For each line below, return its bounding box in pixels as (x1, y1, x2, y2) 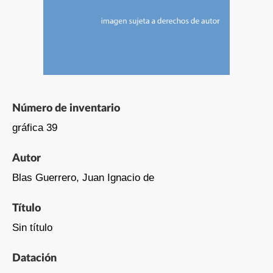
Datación (12, 252, 57, 264)
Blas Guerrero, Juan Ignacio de (12, 171, 154, 183)
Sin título (12, 221, 52, 233)
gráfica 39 (12, 121, 57, 133)
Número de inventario (12, 102, 120, 114)
